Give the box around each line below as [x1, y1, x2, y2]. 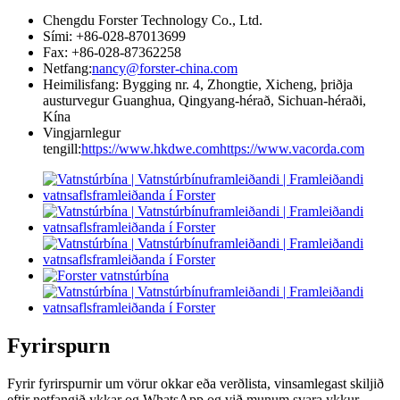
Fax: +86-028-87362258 [43, 44, 181, 60]
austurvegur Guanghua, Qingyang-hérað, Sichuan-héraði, [43, 92, 366, 108]
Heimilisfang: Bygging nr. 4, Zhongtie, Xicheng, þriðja [43, 76, 353, 92]
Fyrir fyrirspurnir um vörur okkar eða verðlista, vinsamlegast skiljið [7, 375, 384, 391]
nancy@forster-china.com [92, 60, 237, 76]
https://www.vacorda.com [220, 140, 364, 156]
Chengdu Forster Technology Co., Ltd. [43, 12, 262, 28]
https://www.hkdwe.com [81, 140, 220, 156]
